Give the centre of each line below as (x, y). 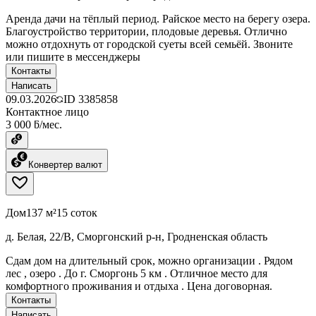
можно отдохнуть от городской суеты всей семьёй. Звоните (149, 44)
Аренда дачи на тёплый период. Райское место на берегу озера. (158, 18)
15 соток (77, 212)
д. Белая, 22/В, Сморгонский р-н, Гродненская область (136, 236)
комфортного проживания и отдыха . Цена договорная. (139, 286)
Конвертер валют (65, 164)
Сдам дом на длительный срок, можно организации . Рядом (149, 260)
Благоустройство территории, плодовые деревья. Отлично (146, 31)
